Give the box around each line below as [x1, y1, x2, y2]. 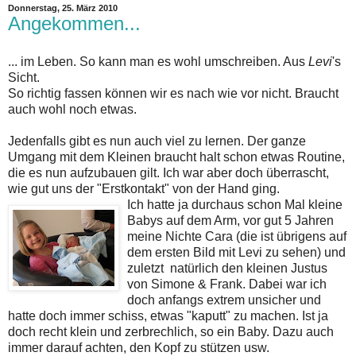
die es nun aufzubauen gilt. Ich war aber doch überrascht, [8, 165, 329, 180]
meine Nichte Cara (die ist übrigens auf [127, 229, 346, 243]
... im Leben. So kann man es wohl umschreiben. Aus [8, 54, 308, 68]
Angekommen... [8, 12, 141, 34]
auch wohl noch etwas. [8, 102, 137, 116]
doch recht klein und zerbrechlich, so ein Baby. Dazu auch [8, 324, 334, 339]
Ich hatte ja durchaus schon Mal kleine [127, 197, 342, 211]
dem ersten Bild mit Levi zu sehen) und [127, 245, 346, 259]
